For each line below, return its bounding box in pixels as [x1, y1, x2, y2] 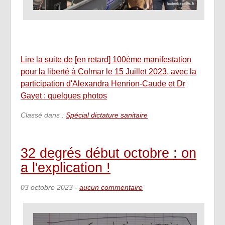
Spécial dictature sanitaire [66, 111, 148, 120]
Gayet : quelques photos [21, 91, 107, 100]
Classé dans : [21, 111, 66, 120]
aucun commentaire [79, 183, 143, 191]
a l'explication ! [21, 160, 110, 176]
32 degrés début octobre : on [21, 145, 196, 161]
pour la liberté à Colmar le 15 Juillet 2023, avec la [21, 67, 196, 76]
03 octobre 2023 [21, 183, 73, 191]
